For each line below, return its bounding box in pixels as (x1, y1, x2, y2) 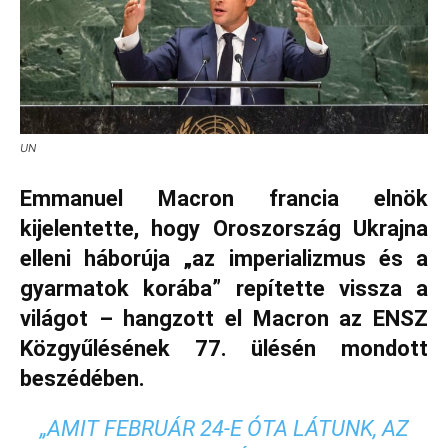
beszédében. (20, 366, 150, 392)
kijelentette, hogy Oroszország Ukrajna (20, 216, 428, 242)
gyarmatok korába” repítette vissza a (20, 276, 428, 302)
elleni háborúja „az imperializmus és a (20, 246, 428, 272)
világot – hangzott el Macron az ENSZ (20, 306, 428, 332)
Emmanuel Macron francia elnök (20, 186, 428, 212)
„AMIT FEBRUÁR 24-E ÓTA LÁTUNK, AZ (39, 416, 409, 442)
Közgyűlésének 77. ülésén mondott (20, 336, 428, 362)
